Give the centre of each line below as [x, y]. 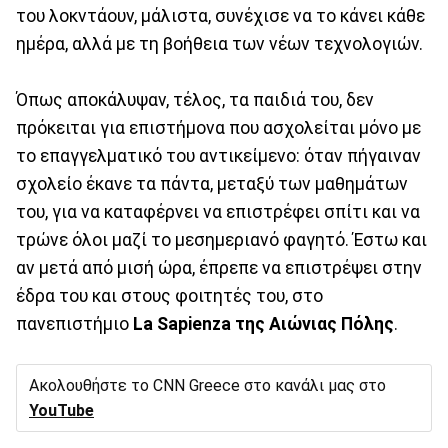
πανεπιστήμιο [74, 323]
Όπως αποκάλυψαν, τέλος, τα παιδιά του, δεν [195, 99]
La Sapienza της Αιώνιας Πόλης [263, 323]
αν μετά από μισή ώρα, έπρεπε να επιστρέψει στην [219, 267]
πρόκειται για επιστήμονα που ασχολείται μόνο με [218, 127]
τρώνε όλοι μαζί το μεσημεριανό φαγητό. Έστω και [221, 239]
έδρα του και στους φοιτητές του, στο [169, 295]
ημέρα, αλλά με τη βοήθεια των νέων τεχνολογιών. [219, 43]
